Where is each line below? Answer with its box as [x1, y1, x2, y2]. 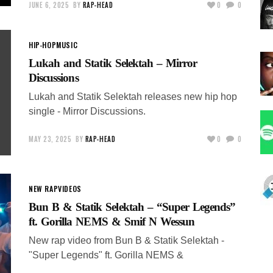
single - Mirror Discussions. [29, 105, 146, 116]
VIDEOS [58, 183, 82, 194]
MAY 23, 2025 [29, 133, 72, 144]
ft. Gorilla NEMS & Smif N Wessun [29, 214, 194, 228]
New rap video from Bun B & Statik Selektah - [29, 235, 224, 246]
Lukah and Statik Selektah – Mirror [29, 56, 197, 69]
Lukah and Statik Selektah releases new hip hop [29, 91, 237, 102]
